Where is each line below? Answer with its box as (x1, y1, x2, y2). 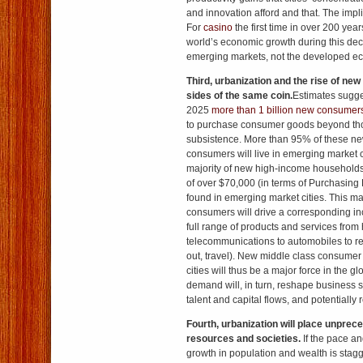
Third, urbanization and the (186, 75, 308, 87)
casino (203, 22, 233, 33)
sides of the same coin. (186, 90, 293, 101)
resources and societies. (186, 333, 303, 344)
